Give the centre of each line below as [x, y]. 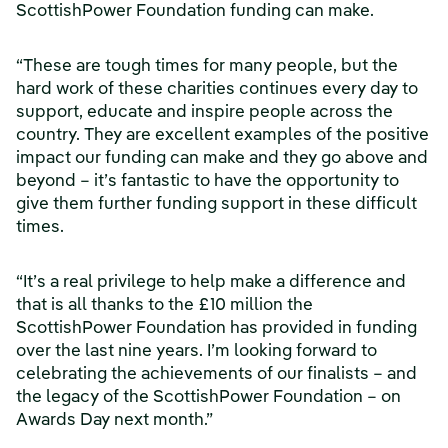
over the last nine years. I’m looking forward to [196, 352]
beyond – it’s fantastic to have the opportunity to [207, 182]
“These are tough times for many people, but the [207, 67]
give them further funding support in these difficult [216, 205]
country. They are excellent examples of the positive [222, 136]
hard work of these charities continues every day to [217, 90]
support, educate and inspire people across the [204, 113]
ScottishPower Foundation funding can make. [195, 12]
